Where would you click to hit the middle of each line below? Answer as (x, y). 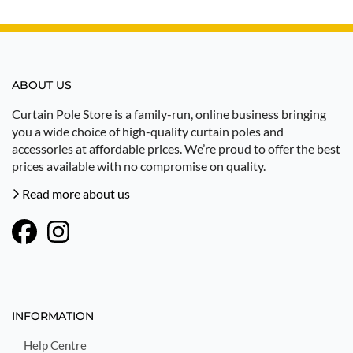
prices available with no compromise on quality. (139, 166)
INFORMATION (53, 316)
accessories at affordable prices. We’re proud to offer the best (176, 149)
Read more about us (75, 194)
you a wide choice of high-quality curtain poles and (148, 132)
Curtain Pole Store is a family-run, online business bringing (169, 114)
